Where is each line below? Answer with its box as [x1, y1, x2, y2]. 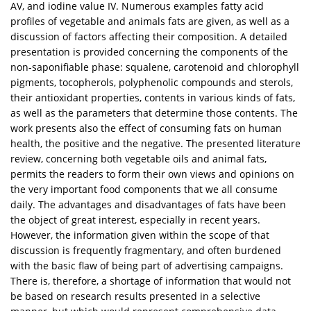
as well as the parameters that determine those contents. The [10, 106, 298, 120]
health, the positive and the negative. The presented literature [10, 137, 301, 151]
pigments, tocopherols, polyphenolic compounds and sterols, [10, 76, 293, 90]
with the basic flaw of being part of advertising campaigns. [10, 259, 283, 273]
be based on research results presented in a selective [10, 289, 260, 303]
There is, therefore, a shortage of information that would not [10, 274, 291, 288]
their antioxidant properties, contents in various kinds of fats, [10, 91, 295, 105]
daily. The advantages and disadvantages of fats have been [10, 198, 286, 212]
